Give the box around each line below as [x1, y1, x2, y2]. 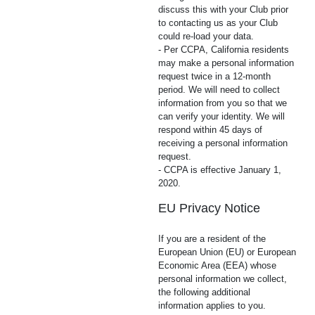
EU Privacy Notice [158, 201, 260, 215]
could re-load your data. [158, 31, 254, 41]
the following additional [158, 287, 250, 297]
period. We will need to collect [158, 84, 280, 95]
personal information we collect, [158, 274, 287, 284]
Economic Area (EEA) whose [158, 260, 276, 271]
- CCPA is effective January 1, [158, 165, 281, 175]
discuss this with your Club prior [158, 4, 288, 15]
